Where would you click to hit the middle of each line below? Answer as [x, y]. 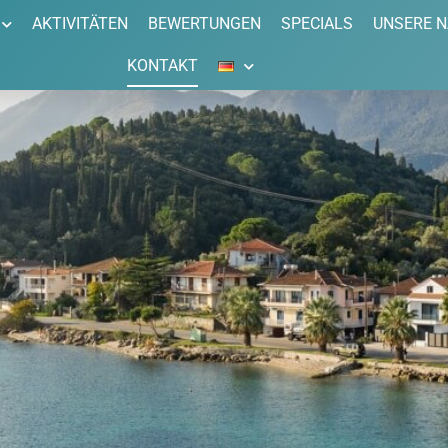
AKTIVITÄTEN [80, 23]
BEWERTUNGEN [205, 23]
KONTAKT [163, 65]
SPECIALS [317, 23]
